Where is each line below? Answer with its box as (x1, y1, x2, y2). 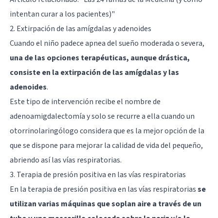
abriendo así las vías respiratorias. (10, 154, 122, 165)
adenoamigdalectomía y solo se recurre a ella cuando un (10, 110, 195, 122)
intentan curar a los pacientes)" (10, 8, 115, 19)
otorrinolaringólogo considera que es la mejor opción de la (10, 125, 204, 136)
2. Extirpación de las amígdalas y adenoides (10, 23, 151, 34)
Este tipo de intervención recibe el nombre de (10, 96, 161, 107)
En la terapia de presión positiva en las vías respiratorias (10, 183, 198, 195)
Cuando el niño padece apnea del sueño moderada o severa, (10, 37, 204, 49)
